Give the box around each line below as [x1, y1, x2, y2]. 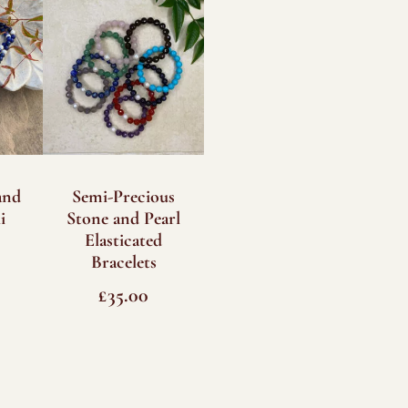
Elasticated [85, 229, 163, 251]
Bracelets [90, 250, 157, 273]
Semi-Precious [72, 185, 176, 208]
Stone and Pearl [66, 207, 181, 229]
